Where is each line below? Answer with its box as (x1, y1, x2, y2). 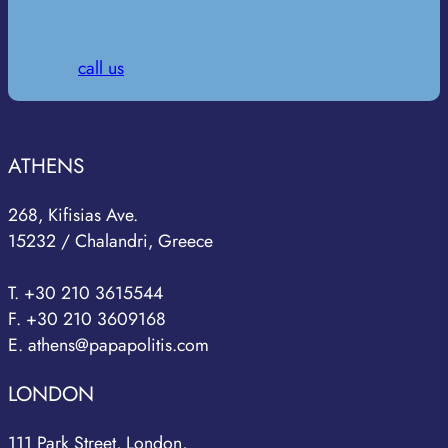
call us (78, 54, 124, 81)
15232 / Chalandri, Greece (8, 228, 213, 255)
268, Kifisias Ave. (8, 202, 138, 229)
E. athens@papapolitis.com (8, 332, 209, 359)
